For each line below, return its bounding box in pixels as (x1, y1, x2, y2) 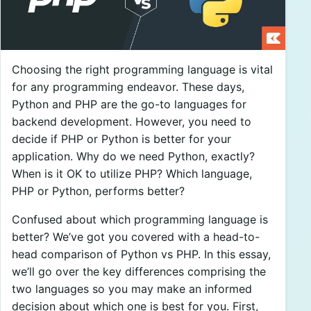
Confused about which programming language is (12, 212, 268, 226)
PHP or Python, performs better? (12, 183, 185, 198)
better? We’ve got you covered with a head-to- (12, 229, 260, 244)
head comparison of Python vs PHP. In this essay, (12, 246, 271, 261)
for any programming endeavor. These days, (12, 79, 244, 94)
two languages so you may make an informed (12, 281, 252, 296)
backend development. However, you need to (12, 114, 251, 128)
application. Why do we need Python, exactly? (12, 149, 255, 163)
